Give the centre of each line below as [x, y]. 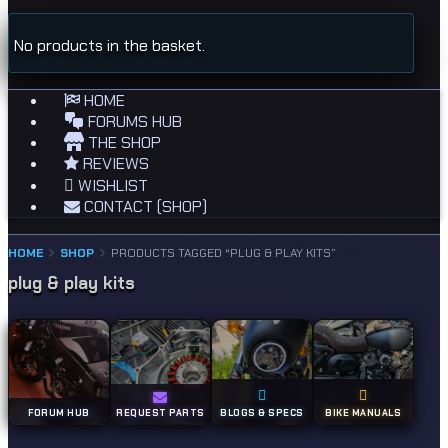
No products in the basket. [109, 45]
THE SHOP [122, 142]
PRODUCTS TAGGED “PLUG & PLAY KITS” [223, 253]
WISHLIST [111, 185]
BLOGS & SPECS [262, 412]
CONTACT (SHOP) [143, 206]
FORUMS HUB [133, 121]
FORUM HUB [59, 412]
